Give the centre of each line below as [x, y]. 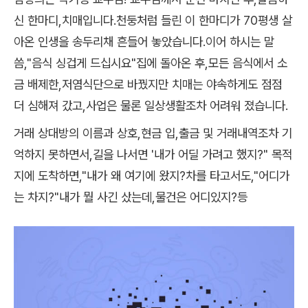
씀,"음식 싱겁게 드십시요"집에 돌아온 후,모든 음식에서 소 [151, 63]
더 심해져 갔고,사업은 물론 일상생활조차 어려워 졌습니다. [151, 105]
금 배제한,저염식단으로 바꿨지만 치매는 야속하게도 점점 [148, 84]
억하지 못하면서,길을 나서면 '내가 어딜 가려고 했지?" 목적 [153, 154]
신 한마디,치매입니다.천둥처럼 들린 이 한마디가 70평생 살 [153, 20]
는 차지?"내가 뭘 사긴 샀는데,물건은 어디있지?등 [131, 197]
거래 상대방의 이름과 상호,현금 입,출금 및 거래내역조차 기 [153, 133]
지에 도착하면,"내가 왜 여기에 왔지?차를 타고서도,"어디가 [152, 175]
